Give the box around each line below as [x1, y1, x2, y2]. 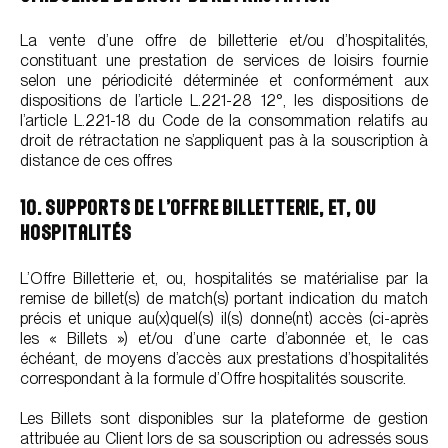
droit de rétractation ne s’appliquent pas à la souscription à [20, 131, 428, 150]
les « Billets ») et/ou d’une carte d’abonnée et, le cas [20, 329, 428, 348]
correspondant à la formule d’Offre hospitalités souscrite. [20, 369, 406, 388]
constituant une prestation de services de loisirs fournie [20, 51, 428, 70]
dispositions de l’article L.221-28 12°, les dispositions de [20, 91, 428, 110]
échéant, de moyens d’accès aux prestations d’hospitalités [20, 349, 428, 368]
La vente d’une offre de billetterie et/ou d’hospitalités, [20, 31, 428, 50]
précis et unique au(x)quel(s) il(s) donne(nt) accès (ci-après [20, 309, 428, 328]
